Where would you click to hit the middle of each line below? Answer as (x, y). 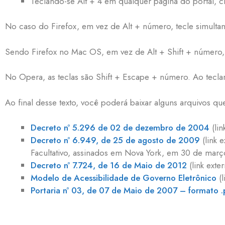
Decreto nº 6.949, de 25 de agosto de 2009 (115, 140)
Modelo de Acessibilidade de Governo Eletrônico (124, 178)
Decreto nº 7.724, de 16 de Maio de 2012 (109, 165)
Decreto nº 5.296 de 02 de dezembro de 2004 (120, 128)
